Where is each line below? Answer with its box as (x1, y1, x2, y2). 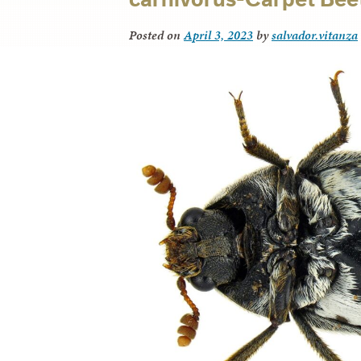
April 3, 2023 (184, 25, 253, 44)
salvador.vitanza (272, 25, 358, 44)
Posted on (129, 25, 184, 44)
